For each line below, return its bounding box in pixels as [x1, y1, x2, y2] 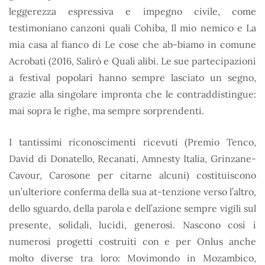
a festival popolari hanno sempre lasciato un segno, [9, 71, 256, 83]
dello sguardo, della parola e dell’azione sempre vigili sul [9, 202, 256, 215]
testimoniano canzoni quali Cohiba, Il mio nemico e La [9, 21, 256, 34]
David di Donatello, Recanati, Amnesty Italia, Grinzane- [9, 153, 256, 165]
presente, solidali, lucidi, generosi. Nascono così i [9, 219, 256, 231]
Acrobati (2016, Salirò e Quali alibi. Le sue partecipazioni [9, 54, 256, 67]
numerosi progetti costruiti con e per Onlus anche [9, 235, 256, 248]
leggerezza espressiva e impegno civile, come [9, 5, 256, 17]
